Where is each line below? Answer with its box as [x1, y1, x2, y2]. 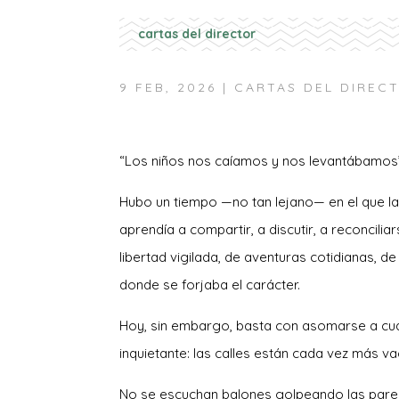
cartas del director [138, 26, 256, 43]
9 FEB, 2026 [119, 78, 217, 95]
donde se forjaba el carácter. [119, 276, 305, 294]
